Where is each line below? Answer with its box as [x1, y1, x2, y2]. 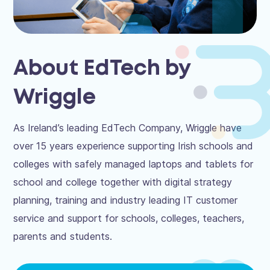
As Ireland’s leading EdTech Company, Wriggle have [13, 122, 242, 134]
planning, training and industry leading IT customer [13, 194, 238, 207]
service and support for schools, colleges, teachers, [13, 212, 245, 225]
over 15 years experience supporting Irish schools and [13, 140, 254, 152]
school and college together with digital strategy [13, 176, 233, 189]
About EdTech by [13, 60, 191, 79]
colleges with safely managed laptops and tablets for [13, 158, 254, 171]
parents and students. [13, 230, 113, 243]
